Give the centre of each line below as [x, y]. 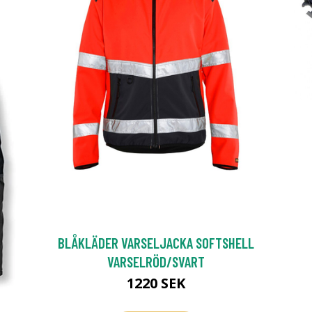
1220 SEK [156, 283]
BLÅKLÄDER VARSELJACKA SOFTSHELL [156, 242]
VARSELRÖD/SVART [156, 261]
